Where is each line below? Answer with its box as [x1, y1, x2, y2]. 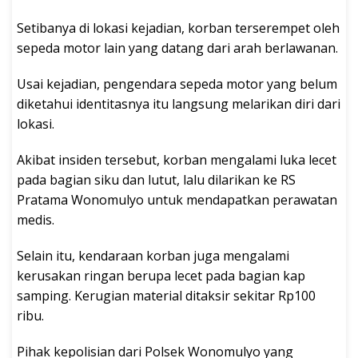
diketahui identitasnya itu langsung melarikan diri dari [17, 94, 340, 113]
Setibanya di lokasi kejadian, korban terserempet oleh [17, 18, 340, 37]
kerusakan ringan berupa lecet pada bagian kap [17, 266, 305, 284]
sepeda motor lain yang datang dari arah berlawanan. [17, 38, 338, 57]
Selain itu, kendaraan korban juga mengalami [17, 246, 289, 265]
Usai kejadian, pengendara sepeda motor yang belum [17, 74, 337, 93]
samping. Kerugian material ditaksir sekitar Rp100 [17, 286, 316, 304]
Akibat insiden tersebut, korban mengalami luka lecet [17, 150, 336, 169]
